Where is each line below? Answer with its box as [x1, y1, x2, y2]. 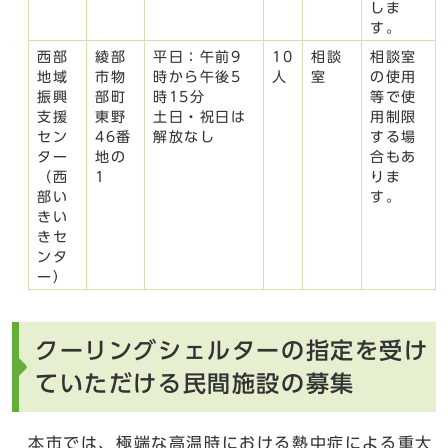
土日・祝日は [153, 109, 247, 124]
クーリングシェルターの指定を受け [35, 338, 429, 362]
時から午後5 [153, 69, 242, 84]
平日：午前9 [153, 49, 242, 64]
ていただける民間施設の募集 [35, 371, 355, 395]
